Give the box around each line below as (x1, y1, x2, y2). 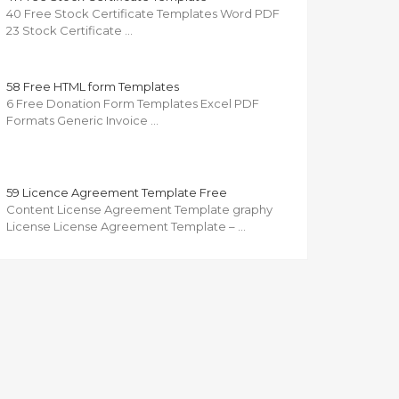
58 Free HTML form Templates (6, 79, 179, 94)
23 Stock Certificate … (6, 23, 133, 38)
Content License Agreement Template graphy (6, 202, 273, 217)
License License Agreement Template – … (6, 219, 246, 234)
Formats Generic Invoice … (6, 113, 159, 128)
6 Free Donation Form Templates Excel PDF (6, 96, 259, 111)
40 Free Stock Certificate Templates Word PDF (6, 6, 280, 21)
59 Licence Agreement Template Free (6, 185, 227, 200)
